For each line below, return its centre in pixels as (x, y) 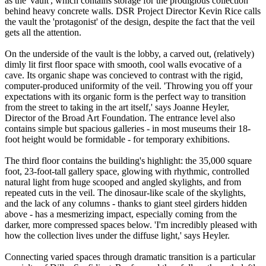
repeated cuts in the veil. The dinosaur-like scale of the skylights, (125, 193)
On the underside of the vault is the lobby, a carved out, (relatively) (129, 54)
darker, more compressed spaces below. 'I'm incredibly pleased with (131, 225)
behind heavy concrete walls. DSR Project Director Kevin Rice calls (133, 11)
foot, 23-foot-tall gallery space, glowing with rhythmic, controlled (127, 172)
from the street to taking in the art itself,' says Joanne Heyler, (117, 107)
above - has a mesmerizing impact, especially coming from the (121, 214)
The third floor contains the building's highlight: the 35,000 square (128, 161)
